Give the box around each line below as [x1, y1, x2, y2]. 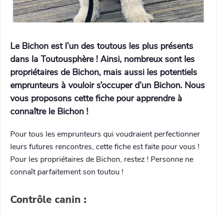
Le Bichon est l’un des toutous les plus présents [10, 40, 193, 52]
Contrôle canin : [10, 192, 86, 206]
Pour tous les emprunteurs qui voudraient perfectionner [10, 129, 200, 139]
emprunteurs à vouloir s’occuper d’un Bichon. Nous [10, 79, 205, 91]
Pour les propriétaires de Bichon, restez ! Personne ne [10, 154, 193, 165]
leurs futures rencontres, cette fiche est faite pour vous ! [10, 141, 200, 152]
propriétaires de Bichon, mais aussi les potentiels [10, 66, 197, 78]
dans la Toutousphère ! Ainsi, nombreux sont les [10, 53, 195, 65]
